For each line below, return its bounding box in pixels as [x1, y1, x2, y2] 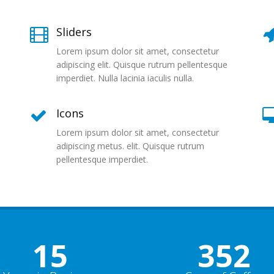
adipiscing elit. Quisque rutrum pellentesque [56, 59, 228, 70]
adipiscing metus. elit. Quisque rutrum [56, 140, 204, 152]
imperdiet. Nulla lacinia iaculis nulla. [56, 72, 194, 84]
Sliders [56, 24, 92, 39]
